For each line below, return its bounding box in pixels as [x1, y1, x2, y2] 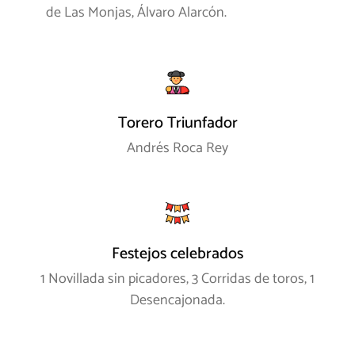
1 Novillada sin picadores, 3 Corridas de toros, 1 [40, 267, 315, 292]
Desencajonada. [130, 288, 225, 313]
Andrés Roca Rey [127, 136, 228, 161]
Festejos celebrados [112, 241, 243, 268]
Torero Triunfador [117, 110, 238, 137]
